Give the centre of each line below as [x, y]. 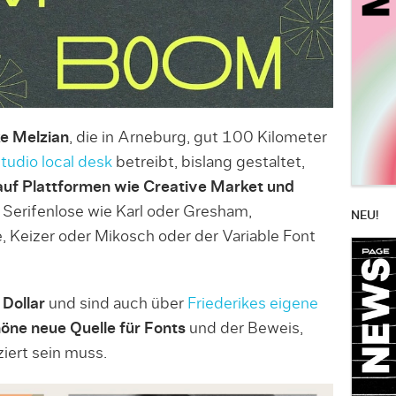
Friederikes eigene [252, 304]
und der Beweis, [244, 328]
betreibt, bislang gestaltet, [208, 162]
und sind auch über [116, 304]
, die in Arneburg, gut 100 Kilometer [198, 137]
